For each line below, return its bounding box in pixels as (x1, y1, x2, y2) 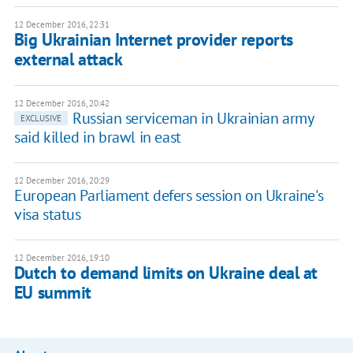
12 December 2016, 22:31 (13, 18, 110, 30)
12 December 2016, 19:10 (13, 251, 110, 263)
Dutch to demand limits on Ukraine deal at (13, 261, 318, 284)
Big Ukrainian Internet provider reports (13, 28, 293, 50)
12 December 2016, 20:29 (13, 174, 110, 186)
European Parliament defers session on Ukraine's (13, 184, 324, 206)
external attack (13, 47, 123, 70)
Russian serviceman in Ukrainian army (72, 107, 314, 128)
